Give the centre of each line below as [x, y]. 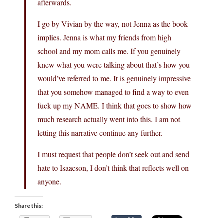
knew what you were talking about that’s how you [114, 64]
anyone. [49, 181]
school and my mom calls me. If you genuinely [109, 51]
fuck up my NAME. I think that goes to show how [115, 105]
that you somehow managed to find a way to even [113, 91]
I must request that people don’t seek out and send [113, 154]
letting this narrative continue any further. [100, 132]
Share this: [29, 205]
